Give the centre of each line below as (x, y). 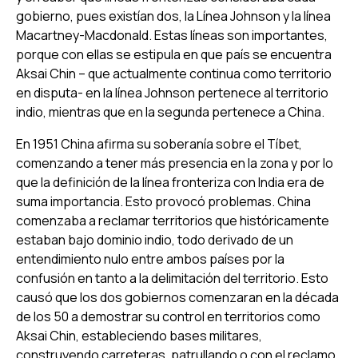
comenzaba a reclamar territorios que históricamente (173, 220)
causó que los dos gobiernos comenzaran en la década (177, 297)
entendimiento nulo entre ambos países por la (150, 259)
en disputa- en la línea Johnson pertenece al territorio (172, 92)
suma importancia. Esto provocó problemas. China (163, 201)
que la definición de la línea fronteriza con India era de (170, 182)
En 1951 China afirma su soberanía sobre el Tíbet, (159, 143)
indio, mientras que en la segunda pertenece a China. (170, 111)
